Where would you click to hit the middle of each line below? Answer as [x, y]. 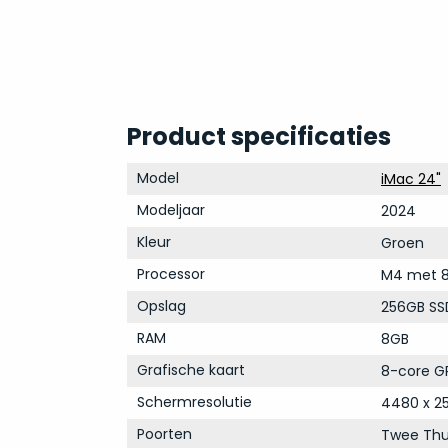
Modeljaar [170, 210]
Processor [170, 274]
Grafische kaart [190, 370]
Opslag [161, 306]
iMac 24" [410, 179]
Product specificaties [258, 136]
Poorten [164, 434]
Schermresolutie [194, 402]
